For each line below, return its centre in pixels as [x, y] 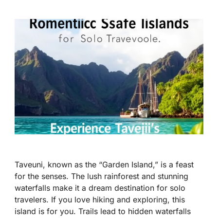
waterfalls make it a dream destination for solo [100, 188]
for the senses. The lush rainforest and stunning [101, 176]
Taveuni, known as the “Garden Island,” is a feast [104, 165]
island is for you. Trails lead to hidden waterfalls [103, 211]
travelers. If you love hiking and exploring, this [100, 200]
